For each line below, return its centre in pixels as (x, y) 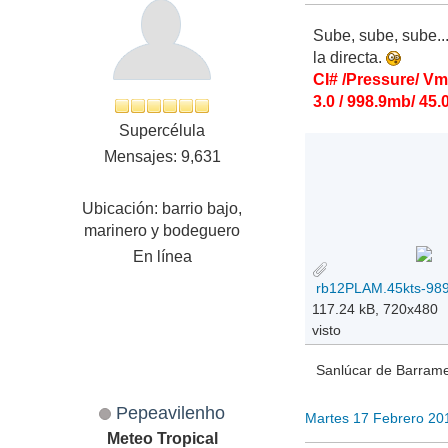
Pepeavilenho (171, 412)
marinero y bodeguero (162, 231)
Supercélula (162, 131)
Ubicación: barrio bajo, (162, 209)
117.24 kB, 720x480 (375, 308)
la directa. (350, 58)
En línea (162, 257)
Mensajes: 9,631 (162, 157)
